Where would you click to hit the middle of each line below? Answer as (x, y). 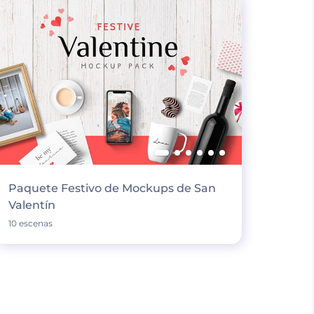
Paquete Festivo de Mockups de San (112, 188)
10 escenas (30, 223)
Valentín (32, 205)
